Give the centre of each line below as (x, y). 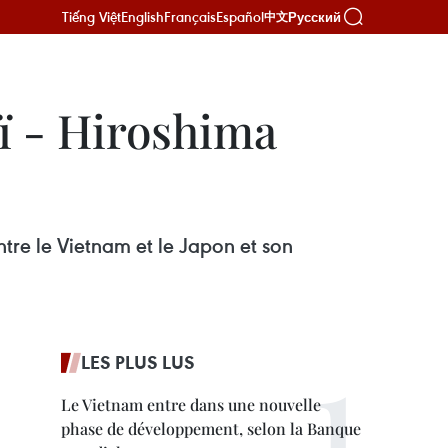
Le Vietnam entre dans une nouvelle (191, 404)
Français (190, 16)
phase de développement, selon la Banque (211, 428)
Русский (314, 17)
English (142, 16)
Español (240, 16)
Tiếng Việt (91, 16)
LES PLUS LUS (138, 362)
